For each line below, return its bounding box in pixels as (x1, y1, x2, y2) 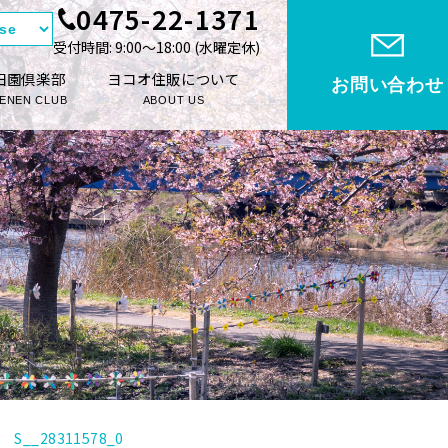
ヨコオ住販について (107, 68, 240, 89)
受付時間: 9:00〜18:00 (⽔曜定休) (52, 37, 260, 57)
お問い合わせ (331, 75, 444, 95)
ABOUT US (142, 94, 205, 106)
